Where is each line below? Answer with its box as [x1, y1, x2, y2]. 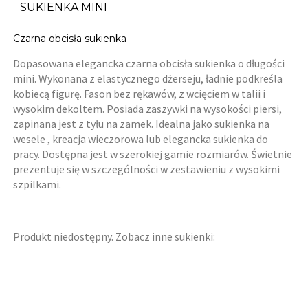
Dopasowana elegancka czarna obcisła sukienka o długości [13, 56, 285, 71]
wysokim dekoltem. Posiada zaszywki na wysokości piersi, [13, 102, 283, 116]
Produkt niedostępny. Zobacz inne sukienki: [13, 230, 216, 244]
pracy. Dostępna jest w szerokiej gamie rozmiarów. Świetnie [13, 147, 293, 162]
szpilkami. [13, 177, 62, 192]
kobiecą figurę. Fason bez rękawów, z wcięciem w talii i [13, 87, 266, 101]
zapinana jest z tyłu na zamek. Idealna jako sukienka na [13, 117, 270, 131]
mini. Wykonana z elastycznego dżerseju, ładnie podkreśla [13, 71, 283, 86]
